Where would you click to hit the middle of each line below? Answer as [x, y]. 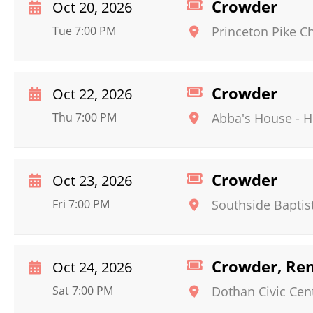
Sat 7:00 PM [83, 291]
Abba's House [252, 118]
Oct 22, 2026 [92, 94]
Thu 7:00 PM [85, 117]
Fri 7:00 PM [81, 204]
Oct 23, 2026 [92, 181]
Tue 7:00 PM [84, 31]
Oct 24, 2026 [92, 267]
